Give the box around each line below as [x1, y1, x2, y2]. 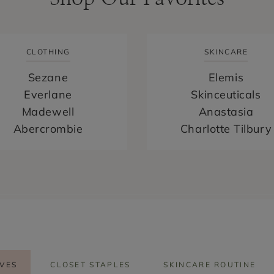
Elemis [208, 70, 244, 85]
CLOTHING [26, 47, 70, 57]
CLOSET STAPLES [50, 260, 131, 270]
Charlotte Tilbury [180, 122, 272, 136]
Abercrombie [13, 122, 83, 136]
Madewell [21, 105, 75, 119]
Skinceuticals [191, 87, 261, 102]
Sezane [28, 70, 68, 85]
